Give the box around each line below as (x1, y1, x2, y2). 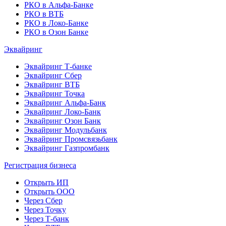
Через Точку (24, 205, 66, 214)
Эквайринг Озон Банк (24, 116, 101, 125)
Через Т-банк (24, 214, 69, 223)
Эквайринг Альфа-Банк (24, 98, 106, 107)
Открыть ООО (24, 187, 75, 196)
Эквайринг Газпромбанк (24, 143, 109, 152)
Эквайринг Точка (24, 89, 85, 98)
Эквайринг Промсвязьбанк (24, 134, 118, 143)
